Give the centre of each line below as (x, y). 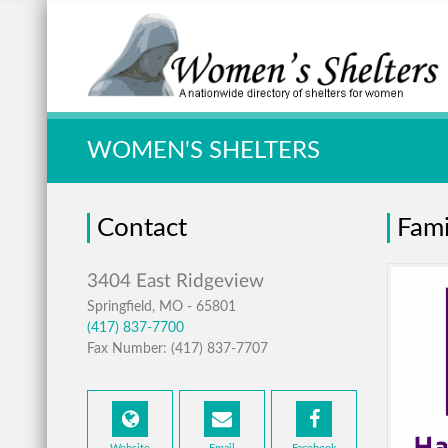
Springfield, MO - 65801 (161, 307)
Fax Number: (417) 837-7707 (177, 349)
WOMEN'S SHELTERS (203, 151)
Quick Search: (177, 67)
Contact (142, 228)
